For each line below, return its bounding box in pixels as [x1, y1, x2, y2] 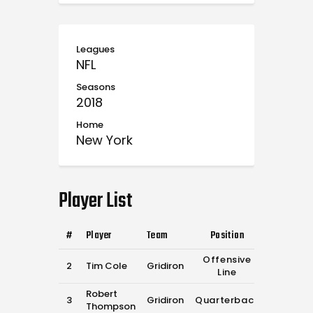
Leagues [76, 43, 115, 57]
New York [76, 131, 133, 150]
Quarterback [195, 293, 259, 307]
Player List [59, 185, 133, 218]
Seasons [76, 80, 115, 94]
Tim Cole [86, 259, 127, 273]
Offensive [203, 253, 252, 267]
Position [210, 228, 245, 245]
